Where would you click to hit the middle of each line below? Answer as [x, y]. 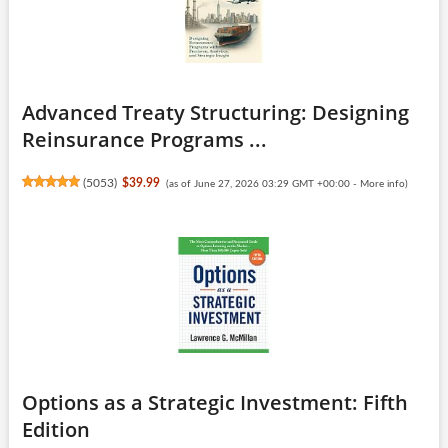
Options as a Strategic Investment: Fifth [214, 402]
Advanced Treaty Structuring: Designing [215, 112]
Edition [55, 429]
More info [382, 183]
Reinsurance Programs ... [144, 139]
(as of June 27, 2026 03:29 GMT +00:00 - [262, 183]
